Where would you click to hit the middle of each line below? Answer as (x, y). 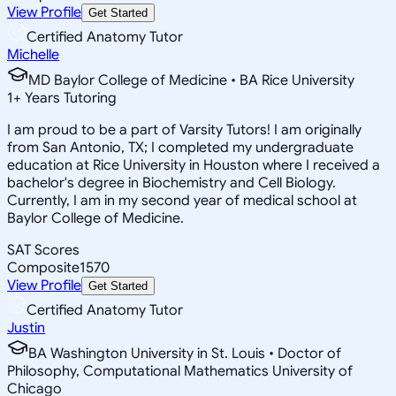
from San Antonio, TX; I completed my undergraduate (180, 147)
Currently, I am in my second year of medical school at (182, 200)
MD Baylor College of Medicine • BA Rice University (191, 80)
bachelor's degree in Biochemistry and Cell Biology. (171, 183)
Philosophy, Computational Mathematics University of (180, 371)
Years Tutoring (69, 98)
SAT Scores (43, 250)
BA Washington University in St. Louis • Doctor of (185, 353)
